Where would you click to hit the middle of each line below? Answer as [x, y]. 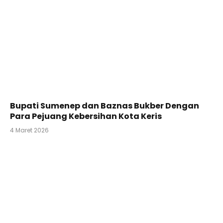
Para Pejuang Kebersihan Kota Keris [86, 116]
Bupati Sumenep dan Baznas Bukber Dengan [105, 106]
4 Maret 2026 [29, 130]
